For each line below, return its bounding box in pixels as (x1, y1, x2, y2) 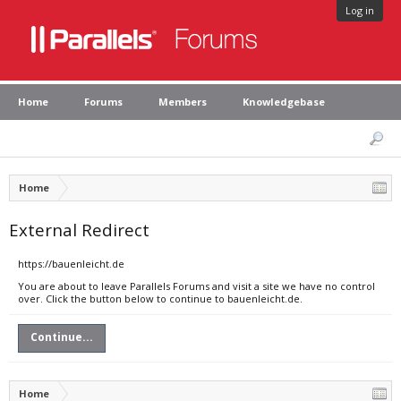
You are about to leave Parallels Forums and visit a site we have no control (18, 279, 375, 293)
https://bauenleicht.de (18, 257, 124, 270)
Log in (346, 4, 374, 17)
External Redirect (9, 218, 149, 241)
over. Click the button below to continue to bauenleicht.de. (18, 292, 303, 305)
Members (158, 95, 207, 108)
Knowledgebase (243, 95, 325, 108)
